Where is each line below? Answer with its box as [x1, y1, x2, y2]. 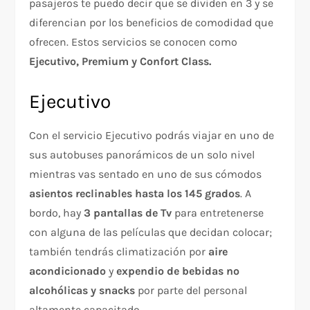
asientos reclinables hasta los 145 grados [29, 186, 241, 200]
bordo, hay [29, 206, 84, 219]
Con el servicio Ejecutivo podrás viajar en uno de [29, 128, 275, 142]
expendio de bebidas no [116, 264, 240, 277]
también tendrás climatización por [29, 244, 209, 258]
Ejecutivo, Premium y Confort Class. [29, 54, 212, 68]
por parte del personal [135, 283, 248, 297]
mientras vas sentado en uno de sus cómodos [29, 167, 262, 181]
